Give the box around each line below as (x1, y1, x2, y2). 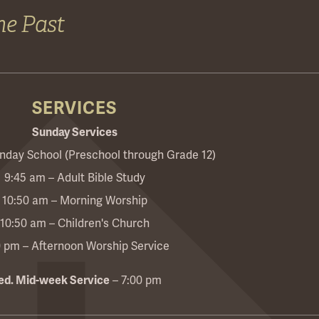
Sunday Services (31, 125, 117, 140)
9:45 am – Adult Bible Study (4, 171, 145, 186)
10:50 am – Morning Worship (1, 194, 147, 209)
